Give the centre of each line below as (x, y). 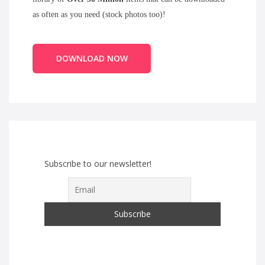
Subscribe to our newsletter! (98, 163)
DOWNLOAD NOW (92, 58)
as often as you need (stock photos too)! (99, 14)
